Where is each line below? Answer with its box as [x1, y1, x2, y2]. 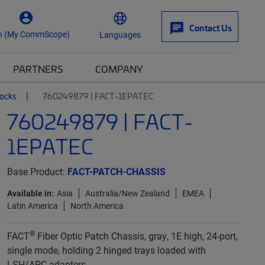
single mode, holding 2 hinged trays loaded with [7, 244, 206, 256]
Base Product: [7, 165, 67, 177]
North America [70, 200, 124, 211]
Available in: [7, 188, 54, 199]
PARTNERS [13, 62, 63, 75]
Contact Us [189, 22, 232, 34]
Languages [99, 28, 141, 40]
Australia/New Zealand [85, 188, 170, 199]
